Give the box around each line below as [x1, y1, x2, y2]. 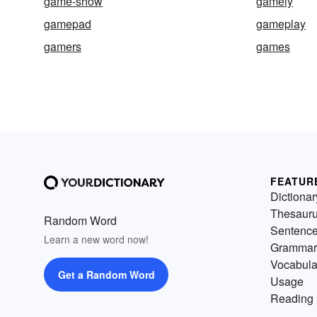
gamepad [44, 16, 91, 32]
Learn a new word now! [44, 232, 149, 246]
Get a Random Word [57, 267, 155, 282]
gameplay [256, 16, 306, 32]
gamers [44, 38, 81, 54]
